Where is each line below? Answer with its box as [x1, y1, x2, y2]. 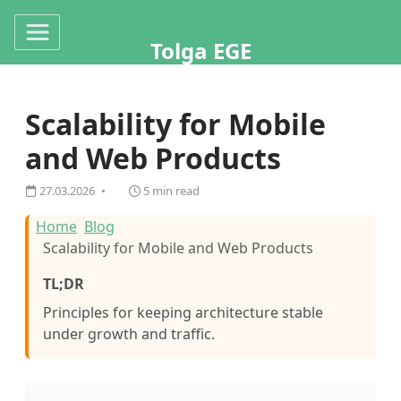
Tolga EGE [149, 36, 252, 66]
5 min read [141, 183, 200, 199]
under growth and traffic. [43, 324, 215, 344]
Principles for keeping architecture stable [43, 303, 323, 322]
